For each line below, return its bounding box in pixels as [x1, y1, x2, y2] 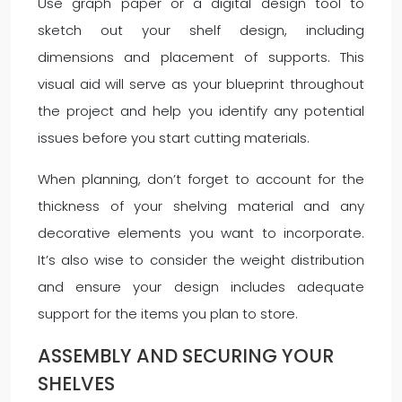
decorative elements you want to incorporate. [38, 223, 364, 242]
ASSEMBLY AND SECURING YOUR [38, 343, 334, 369]
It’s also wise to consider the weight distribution [38, 250, 364, 269]
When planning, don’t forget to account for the [38, 170, 364, 188]
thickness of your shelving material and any [38, 197, 364, 215]
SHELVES [38, 371, 115, 397]
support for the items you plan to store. [38, 304, 298, 323]
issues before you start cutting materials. [38, 128, 310, 147]
